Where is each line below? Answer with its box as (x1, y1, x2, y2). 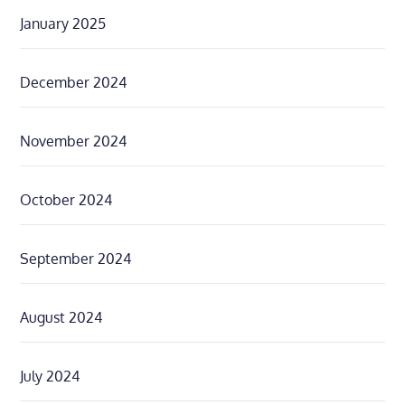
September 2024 (20, 250, 132, 268)
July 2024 (20, 367, 80, 386)
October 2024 (20, 191, 113, 210)
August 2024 (20, 308, 103, 327)
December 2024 (20, 73, 127, 92)
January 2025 (20, 14, 107, 33)
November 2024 (20, 132, 127, 151)
